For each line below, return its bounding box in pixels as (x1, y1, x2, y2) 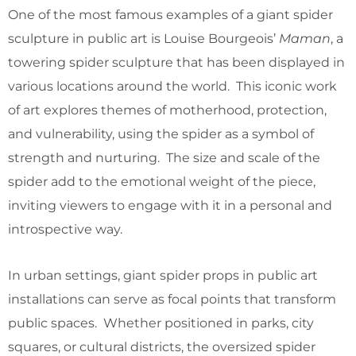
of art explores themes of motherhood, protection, (8, 102, 327, 118)
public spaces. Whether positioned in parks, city (8, 315, 314, 331)
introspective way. (8, 221, 122, 237)
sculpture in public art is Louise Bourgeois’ (8, 30, 279, 46)
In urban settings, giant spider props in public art (8, 267, 318, 283)
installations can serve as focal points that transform (8, 291, 336, 307)
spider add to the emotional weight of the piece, (8, 173, 315, 189)
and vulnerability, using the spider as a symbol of (8, 126, 314, 141)
